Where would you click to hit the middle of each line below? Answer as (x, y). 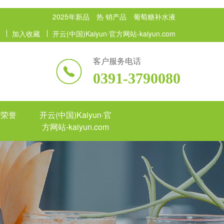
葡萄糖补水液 (154, 16)
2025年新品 (71, 16)
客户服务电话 (117, 61)
